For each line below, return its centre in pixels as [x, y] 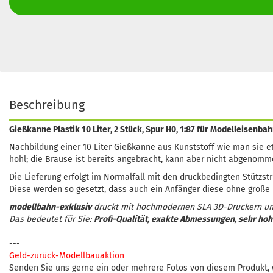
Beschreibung [47, 105]
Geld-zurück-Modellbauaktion [67, 256]
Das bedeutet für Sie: [51, 219]
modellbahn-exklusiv [50, 207]
